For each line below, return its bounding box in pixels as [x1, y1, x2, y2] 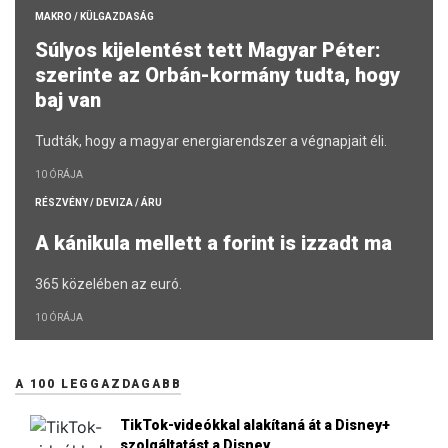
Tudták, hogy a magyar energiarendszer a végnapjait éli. [35, 133, 387, 150]
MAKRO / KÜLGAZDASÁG [35, 11, 154, 23]
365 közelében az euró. [35, 276, 182, 293]
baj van [35, 88, 111, 113]
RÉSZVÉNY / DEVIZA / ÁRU [35, 197, 162, 209]
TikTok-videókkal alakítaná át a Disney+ [120, 417, 390, 434]
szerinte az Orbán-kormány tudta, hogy [35, 63, 400, 88]
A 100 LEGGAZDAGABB [15, 377, 182, 392]
